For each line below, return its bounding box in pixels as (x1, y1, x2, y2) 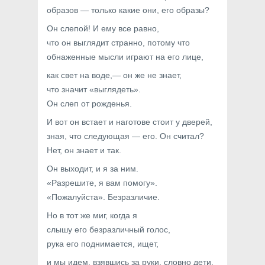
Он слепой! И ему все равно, (47, 24, 159, 33)
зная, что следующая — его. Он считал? (47, 131, 204, 141)
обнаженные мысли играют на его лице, (47, 52, 203, 62)
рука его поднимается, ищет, (47, 239, 159, 248)
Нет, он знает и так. (47, 146, 121, 155)
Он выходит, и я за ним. (47, 164, 138, 173)
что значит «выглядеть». (47, 85, 141, 94)
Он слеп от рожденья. (47, 99, 132, 108)
